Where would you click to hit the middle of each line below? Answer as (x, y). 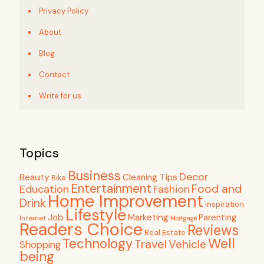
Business (94, 176)
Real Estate (165, 233)
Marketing (148, 218)
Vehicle (187, 245)
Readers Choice (81, 230)
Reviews (213, 230)
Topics (39, 153)
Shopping (40, 245)
